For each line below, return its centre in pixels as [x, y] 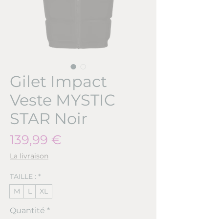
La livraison [29, 156]
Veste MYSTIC [63, 100]
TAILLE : [23, 177]
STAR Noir [49, 119]
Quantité [27, 211]
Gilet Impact [58, 82]
